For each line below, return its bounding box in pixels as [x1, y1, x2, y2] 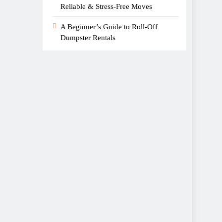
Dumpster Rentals [60, 34, 115, 42]
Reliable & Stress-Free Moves [60, 2, 152, 10]
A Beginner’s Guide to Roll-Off [60, 23, 158, 31]
